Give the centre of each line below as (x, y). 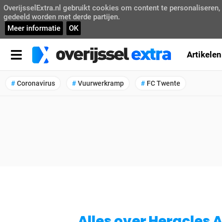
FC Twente (163, 83)
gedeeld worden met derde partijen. (62, 17)
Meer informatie (34, 28)
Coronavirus (35, 83)
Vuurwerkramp (100, 83)
